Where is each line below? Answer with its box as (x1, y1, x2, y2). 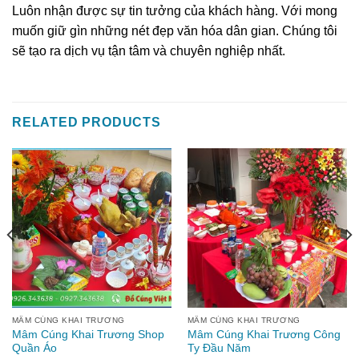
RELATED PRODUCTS (12, 115, 161, 129)
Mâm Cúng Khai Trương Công (187, 329, 341, 341)
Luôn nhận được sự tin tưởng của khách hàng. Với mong (12, 3, 337, 18)
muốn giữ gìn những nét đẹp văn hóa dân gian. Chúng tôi (12, 23, 337, 38)
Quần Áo (11, 342, 57, 355)
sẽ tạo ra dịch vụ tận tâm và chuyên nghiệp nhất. (12, 43, 285, 58)
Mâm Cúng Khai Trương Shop (11, 329, 164, 341)
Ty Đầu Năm (187, 342, 251, 355)
